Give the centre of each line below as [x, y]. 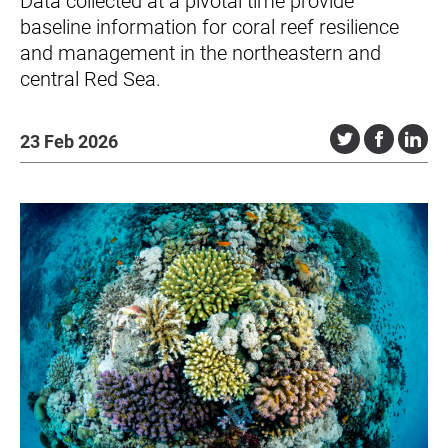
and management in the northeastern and [200, 53]
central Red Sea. [90, 79]
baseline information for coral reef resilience [209, 27]
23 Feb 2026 [69, 141]
